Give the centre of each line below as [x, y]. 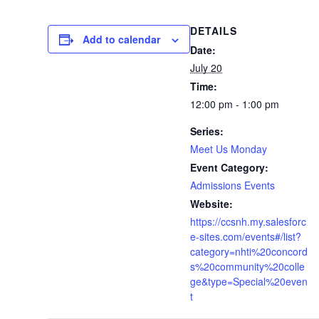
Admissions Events [232, 185]
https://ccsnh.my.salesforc [248, 221]
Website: [211, 204]
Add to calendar [121, 39]
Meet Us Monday [229, 149]
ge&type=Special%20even [249, 281]
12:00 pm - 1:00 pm [235, 104]
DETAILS [214, 31]
